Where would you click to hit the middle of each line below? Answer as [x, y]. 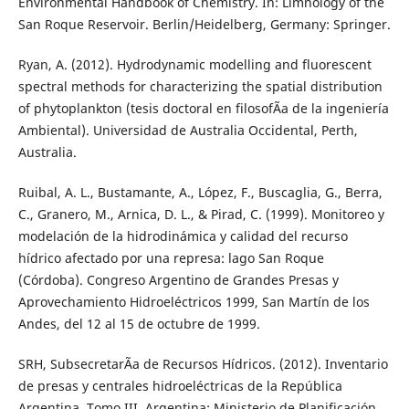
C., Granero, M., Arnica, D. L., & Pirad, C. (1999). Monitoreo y [201, 215]
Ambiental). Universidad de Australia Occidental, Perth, [188, 131]
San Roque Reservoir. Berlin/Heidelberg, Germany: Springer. [204, 25]
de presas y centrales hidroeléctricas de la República [180, 386]
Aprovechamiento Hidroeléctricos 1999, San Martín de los [194, 302]
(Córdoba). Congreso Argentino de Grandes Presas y [178, 280]
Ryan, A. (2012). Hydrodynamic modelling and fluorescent [194, 65]
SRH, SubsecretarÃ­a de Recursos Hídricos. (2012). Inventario [203, 364]
